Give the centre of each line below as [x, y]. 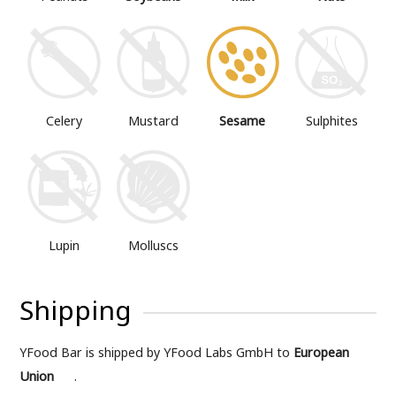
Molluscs [154, 245]
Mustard [154, 120]
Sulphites [331, 120]
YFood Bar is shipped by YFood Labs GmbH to [157, 353]
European [322, 353]
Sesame [243, 120]
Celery [65, 120]
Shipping [76, 309]
